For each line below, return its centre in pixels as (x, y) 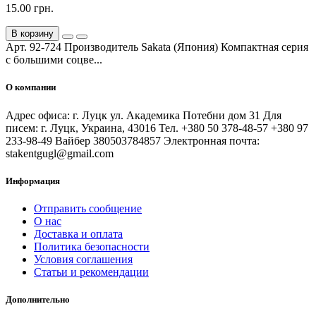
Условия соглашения (83, 259)
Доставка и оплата (78, 233)
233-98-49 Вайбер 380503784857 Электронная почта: (133, 140)
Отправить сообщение (88, 208)
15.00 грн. (30, 8)
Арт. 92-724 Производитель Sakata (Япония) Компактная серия (157, 47)
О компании (31, 87)
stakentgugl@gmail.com (60, 153)
